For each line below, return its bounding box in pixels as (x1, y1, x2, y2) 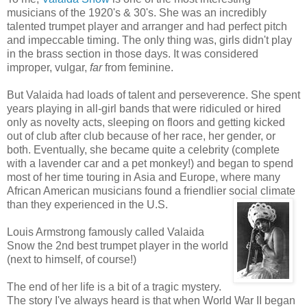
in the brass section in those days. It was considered (7, 47, 258, 60)
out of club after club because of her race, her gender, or (7, 130, 275, 142)
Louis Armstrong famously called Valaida (7, 225, 204, 238)
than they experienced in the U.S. (7, 198, 168, 210)
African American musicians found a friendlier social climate (7, 184, 295, 197)
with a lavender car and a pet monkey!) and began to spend (7, 157, 293, 169)
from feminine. (102, 61, 173, 73)
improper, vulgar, (7, 61, 90, 73)
